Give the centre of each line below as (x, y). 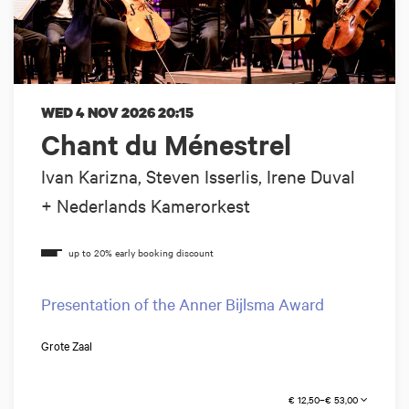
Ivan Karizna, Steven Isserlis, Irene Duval (198, 176)
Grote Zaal (67, 346)
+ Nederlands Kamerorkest (146, 205)
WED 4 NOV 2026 (100, 113)
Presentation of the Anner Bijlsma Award (183, 304)
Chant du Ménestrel (166, 145)
